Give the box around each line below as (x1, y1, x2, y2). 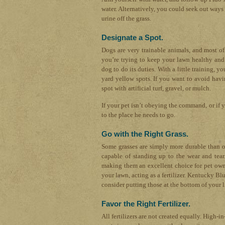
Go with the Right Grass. (101, 130, 188, 139)
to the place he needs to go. (101, 111, 175, 119)
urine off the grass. (101, 15, 151, 23)
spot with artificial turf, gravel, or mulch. (101, 84, 211, 92)
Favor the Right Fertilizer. (101, 199, 190, 208)
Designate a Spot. (101, 33, 163, 42)
